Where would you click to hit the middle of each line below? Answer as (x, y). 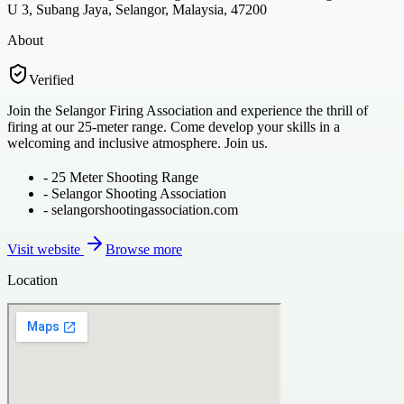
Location (32, 280)
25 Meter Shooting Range (125, 177)
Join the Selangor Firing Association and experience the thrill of (188, 110)
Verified (51, 79)
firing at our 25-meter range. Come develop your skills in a (174, 126)
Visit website (46, 249)
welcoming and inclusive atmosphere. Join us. (138, 142)
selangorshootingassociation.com (145, 209)
